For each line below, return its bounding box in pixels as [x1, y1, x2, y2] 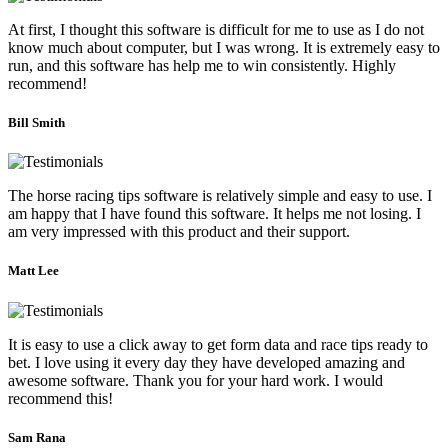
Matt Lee [8, 263, 59, 279]
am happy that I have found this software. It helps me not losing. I [8, 205, 421, 223]
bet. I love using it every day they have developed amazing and [8, 353, 405, 371]
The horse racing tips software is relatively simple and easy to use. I [8, 187, 432, 205]
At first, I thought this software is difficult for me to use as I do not [8, 20, 424, 38]
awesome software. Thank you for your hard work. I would [8, 371, 383, 389]
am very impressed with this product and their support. [8, 223, 350, 241]
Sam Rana [8, 429, 66, 445]
